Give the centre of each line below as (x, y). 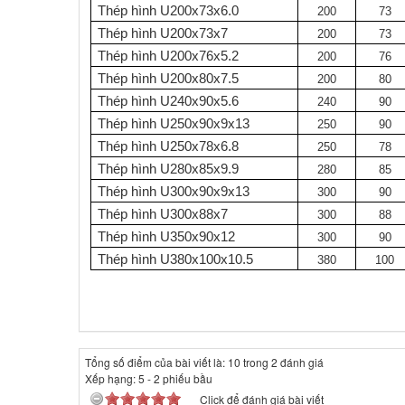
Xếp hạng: (112, 378)
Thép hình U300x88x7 (163, 214)
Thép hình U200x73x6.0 (169, 10)
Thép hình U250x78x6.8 (169, 146)
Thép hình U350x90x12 (167, 236)
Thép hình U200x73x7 (163, 33)
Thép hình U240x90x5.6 (169, 101)
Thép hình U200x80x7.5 (169, 78)
